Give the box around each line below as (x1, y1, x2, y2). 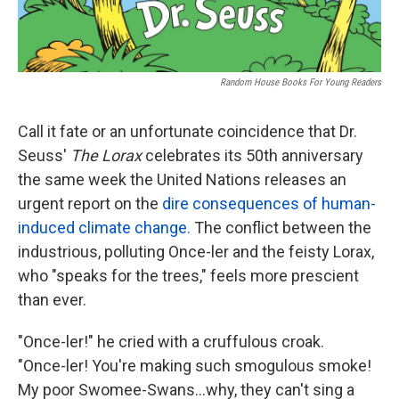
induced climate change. (18, 217, 191, 237)
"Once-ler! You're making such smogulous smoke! (18, 355, 371, 375)
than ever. (18, 289, 86, 309)
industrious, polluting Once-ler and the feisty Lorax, (18, 241, 374, 261)
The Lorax (70, 145, 142, 165)
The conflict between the (191, 217, 371, 237)
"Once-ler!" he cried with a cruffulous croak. (18, 331, 324, 351)
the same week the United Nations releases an (18, 169, 346, 189)
